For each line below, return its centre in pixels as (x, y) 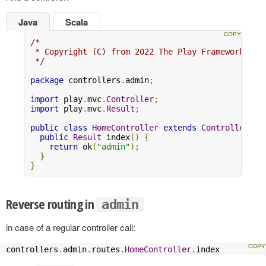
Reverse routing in (51, 204)
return (64, 147)
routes (106, 250)
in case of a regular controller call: (71, 227)
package (47, 80)
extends (180, 128)
